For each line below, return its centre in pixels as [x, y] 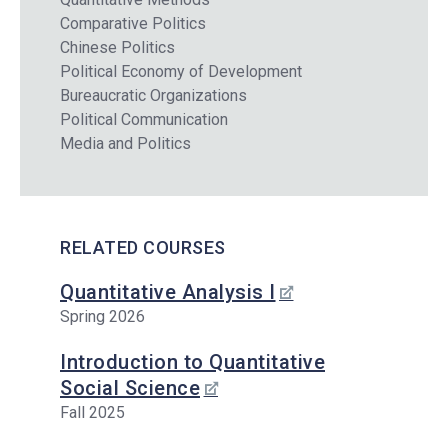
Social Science [130, 387]
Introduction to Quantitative [192, 361]
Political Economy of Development [181, 71]
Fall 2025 [92, 412]
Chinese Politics [117, 47]
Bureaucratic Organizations [153, 95]
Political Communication [144, 119]
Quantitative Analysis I [168, 291]
